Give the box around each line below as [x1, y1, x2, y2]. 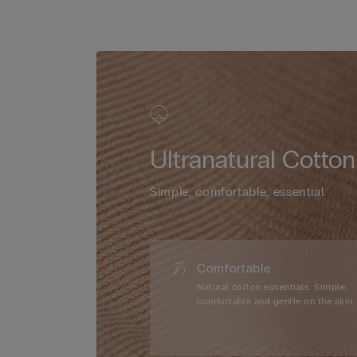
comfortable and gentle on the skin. [197, 296, 355, 308]
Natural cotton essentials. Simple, [197, 281, 347, 293]
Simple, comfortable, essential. [150, 184, 327, 200]
